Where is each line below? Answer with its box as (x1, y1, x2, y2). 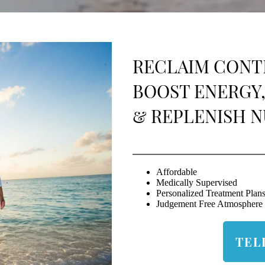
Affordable (156, 167, 197, 177)
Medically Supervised (156, 177, 237, 188)
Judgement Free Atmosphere (156, 199, 263, 209)
